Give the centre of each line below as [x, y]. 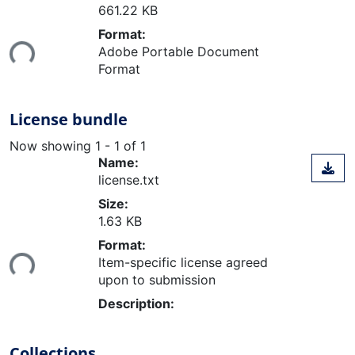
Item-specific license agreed [183, 263]
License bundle [69, 119]
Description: [136, 304]
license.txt [129, 180]
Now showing [52, 145]
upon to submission [157, 280]
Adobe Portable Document [179, 51]
